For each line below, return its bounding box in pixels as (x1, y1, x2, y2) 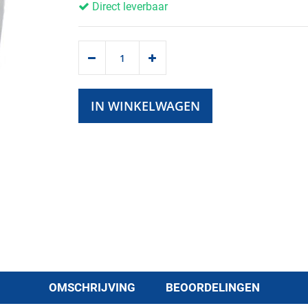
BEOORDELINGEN (165, 280, 260, 294)
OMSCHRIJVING (48, 280, 135, 294)
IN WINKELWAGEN (90, 98, 200, 115)
